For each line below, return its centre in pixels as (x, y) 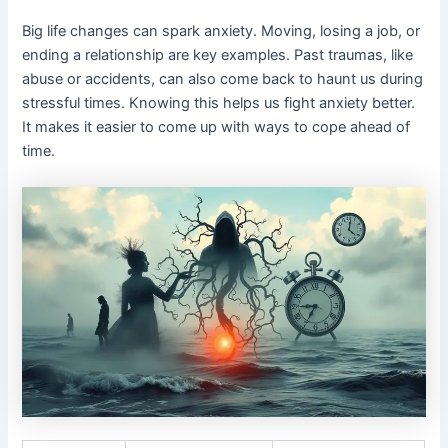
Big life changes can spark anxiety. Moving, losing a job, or (221, 31)
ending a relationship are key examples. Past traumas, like (218, 55)
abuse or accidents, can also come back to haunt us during (223, 79)
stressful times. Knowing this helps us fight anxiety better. (219, 103)
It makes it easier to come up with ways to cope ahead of (216, 127)
